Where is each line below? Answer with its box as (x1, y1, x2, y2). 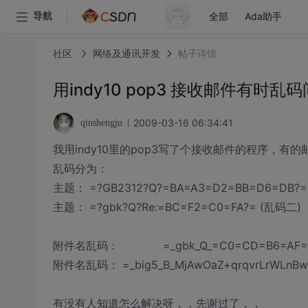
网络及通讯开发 (92, 47, 160, 59)
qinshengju (80, 118, 122, 128)
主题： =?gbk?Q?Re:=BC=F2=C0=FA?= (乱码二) (52, 200, 301, 214)
